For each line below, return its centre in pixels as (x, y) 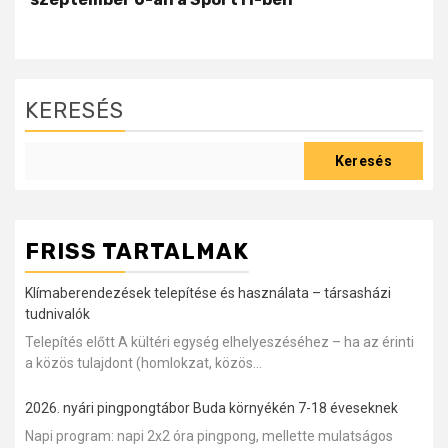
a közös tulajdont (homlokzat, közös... (143, 362)
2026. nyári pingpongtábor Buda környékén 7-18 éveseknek (211, 407)
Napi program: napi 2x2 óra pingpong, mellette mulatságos (209, 435)
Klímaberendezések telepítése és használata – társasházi (208, 292)
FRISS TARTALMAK (137, 251)
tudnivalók (57, 313)
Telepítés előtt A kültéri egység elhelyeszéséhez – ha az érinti (219, 341)
